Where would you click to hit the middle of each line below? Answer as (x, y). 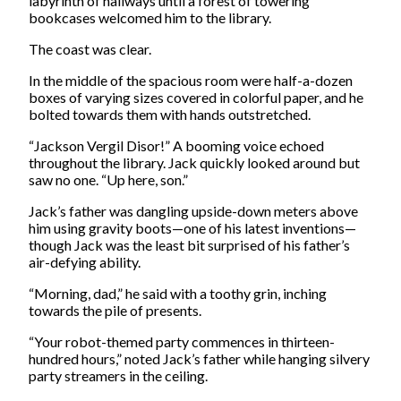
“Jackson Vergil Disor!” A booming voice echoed (176, 145)
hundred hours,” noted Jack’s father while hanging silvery (199, 358)
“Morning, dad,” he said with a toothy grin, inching (178, 293)
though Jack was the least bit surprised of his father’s (189, 244)
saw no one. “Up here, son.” (108, 179)
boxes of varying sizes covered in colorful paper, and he (196, 97)
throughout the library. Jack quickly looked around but (194, 162)
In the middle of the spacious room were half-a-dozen (191, 80)
